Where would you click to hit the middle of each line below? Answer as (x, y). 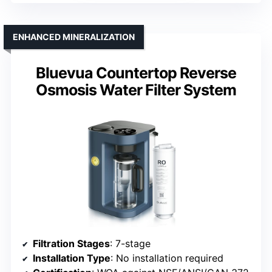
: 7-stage (130, 244)
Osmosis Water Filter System (136, 90)
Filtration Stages (71, 244)
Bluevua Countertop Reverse (136, 73)
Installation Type (72, 258)
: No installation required (167, 258)
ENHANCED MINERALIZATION (74, 37)
